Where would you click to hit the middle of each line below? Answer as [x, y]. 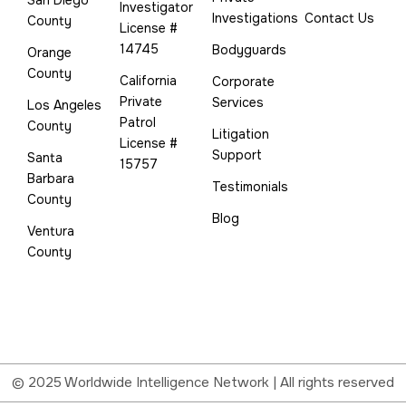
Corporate [243, 81]
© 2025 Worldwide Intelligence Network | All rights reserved [203, 383]
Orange [49, 52]
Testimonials [250, 186]
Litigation [241, 134]
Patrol [138, 122]
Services [238, 102]
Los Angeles [64, 105]
